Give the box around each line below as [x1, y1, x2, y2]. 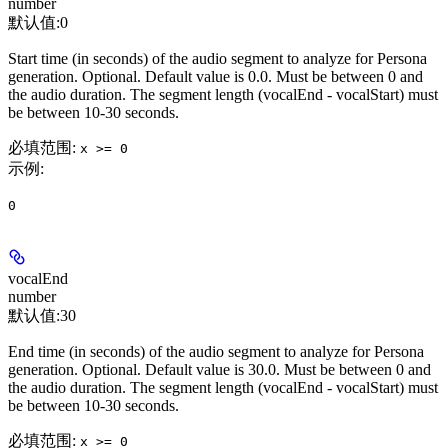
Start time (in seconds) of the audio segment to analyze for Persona [8, 50, 427, 68]
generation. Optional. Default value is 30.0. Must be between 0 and [8, 361, 431, 379]
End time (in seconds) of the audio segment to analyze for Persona [8, 343, 424, 361]
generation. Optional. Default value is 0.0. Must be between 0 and [8, 68, 423, 86]
